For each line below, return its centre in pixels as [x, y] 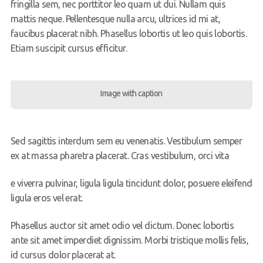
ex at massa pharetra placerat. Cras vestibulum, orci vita [120, 156]
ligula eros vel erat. [46, 198]
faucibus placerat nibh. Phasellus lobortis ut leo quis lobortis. [129, 34]
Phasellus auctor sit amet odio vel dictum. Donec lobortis [122, 226]
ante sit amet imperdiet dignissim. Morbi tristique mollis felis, [129, 240]
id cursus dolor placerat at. [63, 255]
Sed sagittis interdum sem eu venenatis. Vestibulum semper [126, 141]
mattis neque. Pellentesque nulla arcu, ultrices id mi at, [115, 19]
